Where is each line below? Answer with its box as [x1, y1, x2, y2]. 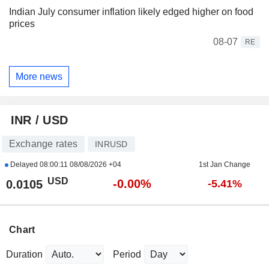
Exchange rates [8, 139, 77, 150]
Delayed [8, 160, 40, 169]
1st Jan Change [199, 160, 250, 169]
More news [16, 71, 62, 82]
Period [113, 249, 141, 260]
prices [9, 19, 35, 29]
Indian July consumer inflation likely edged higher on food [9, 7, 253, 17]
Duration [6, 249, 43, 260]
